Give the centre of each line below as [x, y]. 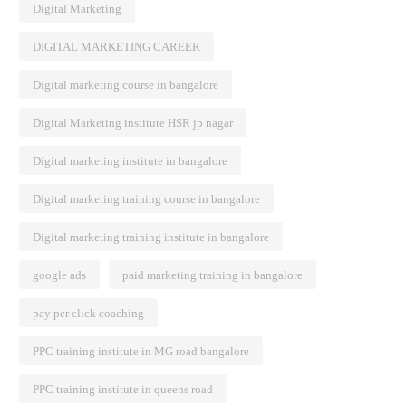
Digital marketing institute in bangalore [130, 161]
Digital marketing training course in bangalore [146, 199]
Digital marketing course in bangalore [126, 85]
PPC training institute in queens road [123, 389]
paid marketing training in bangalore [213, 275]
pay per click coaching [88, 313]
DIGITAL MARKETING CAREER [116, 47]
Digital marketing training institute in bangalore [151, 237]
